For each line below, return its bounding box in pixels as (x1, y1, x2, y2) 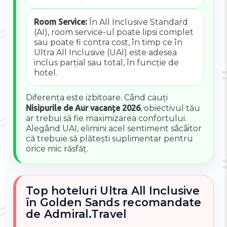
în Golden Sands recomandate (26, 196, 202, 209)
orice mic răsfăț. (26, 144, 89, 154)
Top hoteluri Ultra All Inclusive (26, 184, 200, 198)
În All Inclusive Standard (87, 17, 188, 27)
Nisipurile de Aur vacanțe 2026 (26, 103, 141, 113)
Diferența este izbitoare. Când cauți (26, 93, 168, 103)
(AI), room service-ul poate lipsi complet (33, 27, 194, 37)
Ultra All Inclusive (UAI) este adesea (33, 47, 177, 57)
